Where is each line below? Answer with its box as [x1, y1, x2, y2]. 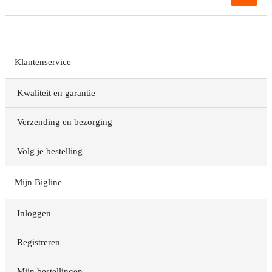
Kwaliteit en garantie [17, 88, 95, 98]
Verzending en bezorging [17, 117, 112, 127]
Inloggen [17, 208, 51, 219]
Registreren [17, 237, 60, 248]
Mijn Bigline [15, 177, 62, 188]
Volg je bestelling [17, 146, 83, 157]
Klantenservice [15, 57, 71, 67]
